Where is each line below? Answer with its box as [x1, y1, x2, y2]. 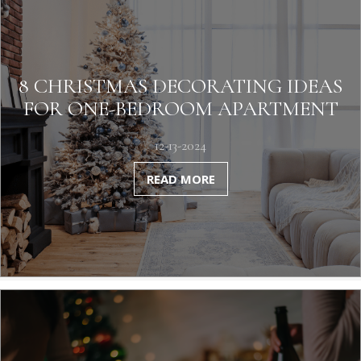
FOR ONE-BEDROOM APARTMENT [23, 96, 338, 121]
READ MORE [146, 171, 215, 187]
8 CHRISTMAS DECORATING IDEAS [19, 73, 342, 98]
